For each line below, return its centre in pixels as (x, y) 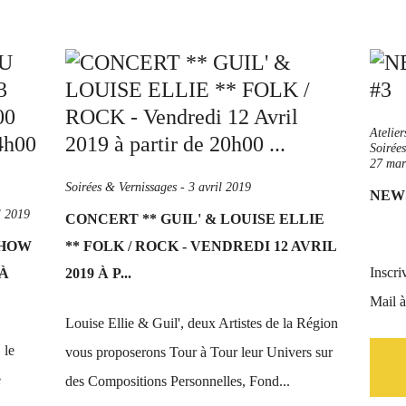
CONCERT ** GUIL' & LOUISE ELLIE (195, 219)
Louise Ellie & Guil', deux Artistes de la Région (202, 323)
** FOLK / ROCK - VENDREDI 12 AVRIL (201, 246)
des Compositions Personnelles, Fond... (178, 381)
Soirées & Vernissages (121, 187)
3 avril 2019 (220, 187)
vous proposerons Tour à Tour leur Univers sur (199, 352)
